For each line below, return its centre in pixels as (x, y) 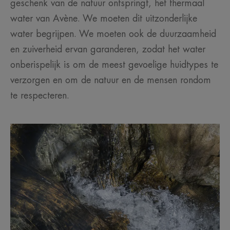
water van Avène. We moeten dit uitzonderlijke (104, 18)
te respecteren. (40, 95)
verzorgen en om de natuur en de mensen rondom (111, 80)
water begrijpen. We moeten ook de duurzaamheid (113, 34)
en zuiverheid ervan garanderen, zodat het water (108, 49)
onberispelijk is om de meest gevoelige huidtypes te (114, 65)
